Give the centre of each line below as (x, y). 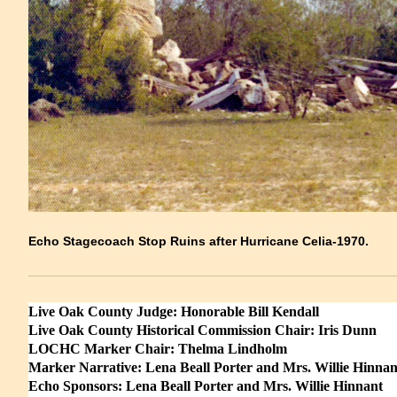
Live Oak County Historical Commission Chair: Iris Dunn (202, 330)
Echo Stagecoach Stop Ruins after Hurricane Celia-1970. (198, 241)
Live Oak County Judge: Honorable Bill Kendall (173, 311)
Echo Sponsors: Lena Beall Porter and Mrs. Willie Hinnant (205, 385)
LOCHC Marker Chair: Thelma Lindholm (157, 348)
